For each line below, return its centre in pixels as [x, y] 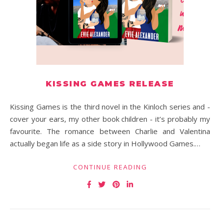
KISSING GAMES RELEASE [110, 84]
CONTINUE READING [110, 167]
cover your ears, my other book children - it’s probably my [110, 119]
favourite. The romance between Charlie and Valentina [110, 131]
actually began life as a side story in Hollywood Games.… [105, 143]
